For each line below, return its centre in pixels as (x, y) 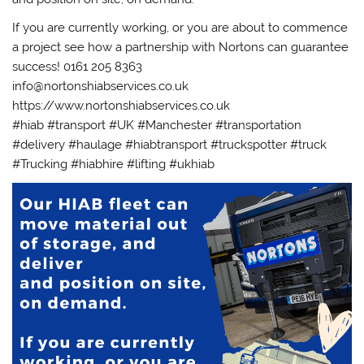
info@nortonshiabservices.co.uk (101, 86)
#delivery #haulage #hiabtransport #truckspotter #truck (170, 144)
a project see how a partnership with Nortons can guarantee (181, 47)
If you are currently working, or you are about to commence (180, 27)
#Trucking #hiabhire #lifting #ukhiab (114, 164)
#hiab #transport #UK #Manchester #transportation (157, 125)
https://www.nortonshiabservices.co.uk (121, 105)
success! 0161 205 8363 (78, 66)
